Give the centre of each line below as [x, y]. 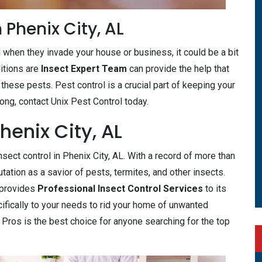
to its [215, 189]
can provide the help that [178, 69]
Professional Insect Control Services [120, 189]
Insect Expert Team [84, 69]
